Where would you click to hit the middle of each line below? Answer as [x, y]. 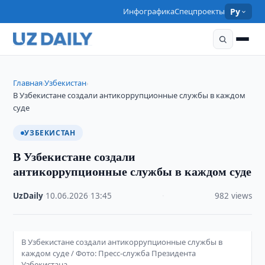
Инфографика [149, 11]
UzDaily [28, 196]
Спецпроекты [200, 11]
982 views [233, 196]
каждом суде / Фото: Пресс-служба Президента [109, 253]
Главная [28, 83]
